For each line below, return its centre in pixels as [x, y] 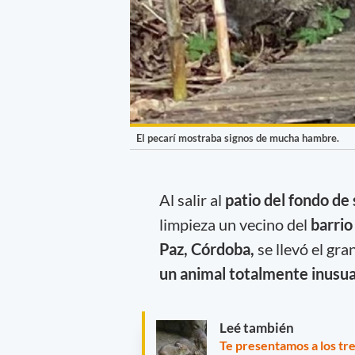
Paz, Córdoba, [208, 248]
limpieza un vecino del [235, 224]
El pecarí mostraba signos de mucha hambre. [238, 138]
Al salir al [192, 199]
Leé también [257, 328]
